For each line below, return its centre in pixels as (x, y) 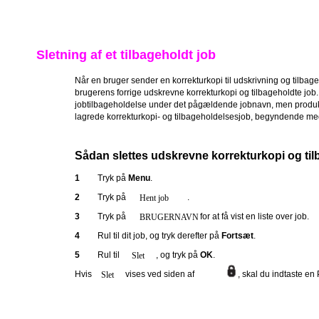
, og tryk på (178, 255)
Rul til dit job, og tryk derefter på (159, 236)
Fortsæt (237, 236)
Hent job (154, 198)
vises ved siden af (160, 274)
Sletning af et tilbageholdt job (126, 55)
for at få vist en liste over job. (255, 216)
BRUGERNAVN (169, 217)
